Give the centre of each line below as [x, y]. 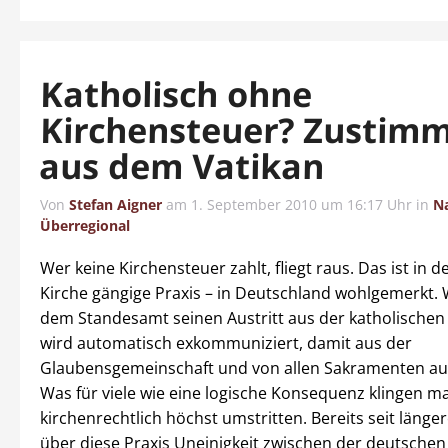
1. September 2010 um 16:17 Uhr [301, 204]
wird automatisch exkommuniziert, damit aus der [226, 343]
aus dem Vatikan [181, 166]
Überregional [85, 225]
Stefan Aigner [115, 204]
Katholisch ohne [177, 94]
